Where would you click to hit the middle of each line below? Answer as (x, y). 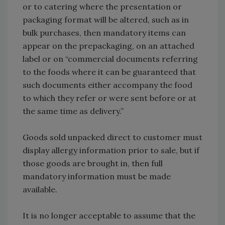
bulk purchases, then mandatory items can (104, 33)
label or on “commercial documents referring (110, 59)
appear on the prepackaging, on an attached (108, 46)
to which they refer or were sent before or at (109, 98)
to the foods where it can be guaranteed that (109, 72)
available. (40, 190)
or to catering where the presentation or (102, 7)
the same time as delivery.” (73, 111)
